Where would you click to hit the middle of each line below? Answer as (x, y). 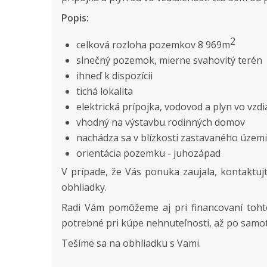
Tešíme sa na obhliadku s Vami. (135, 243)
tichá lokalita (107, 91)
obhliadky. (84, 187)
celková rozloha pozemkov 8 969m (153, 45)
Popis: (75, 18)
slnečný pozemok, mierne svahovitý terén (170, 60)
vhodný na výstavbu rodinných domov (161, 122)
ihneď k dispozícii (116, 76)
